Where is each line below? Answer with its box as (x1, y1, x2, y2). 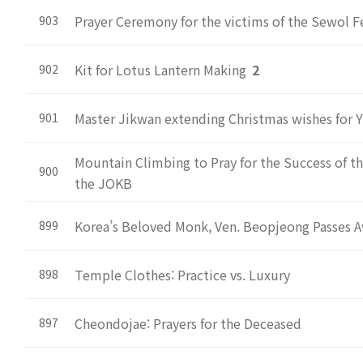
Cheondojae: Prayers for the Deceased (75, 314, 301, 333)
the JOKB (75, 173, 132, 193)
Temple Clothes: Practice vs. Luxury (75, 265, 290, 284)
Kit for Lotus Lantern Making (75, 60, 250, 79)
